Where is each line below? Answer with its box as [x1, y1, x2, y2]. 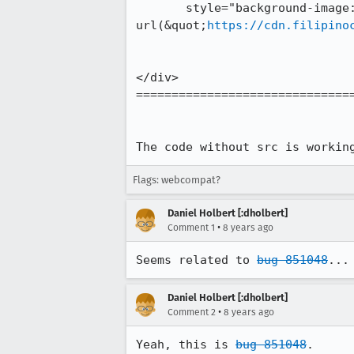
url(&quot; [136, 18, 207, 32]
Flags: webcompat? [133, 174, 220, 186]
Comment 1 [168, 222, 215, 233]
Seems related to [136, 253, 257, 267]
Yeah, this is [136, 337, 235, 352]
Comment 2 [168, 307, 216, 318]
